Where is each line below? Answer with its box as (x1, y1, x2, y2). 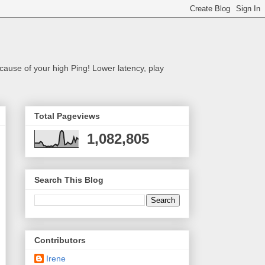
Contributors (34, 235, 86, 245)
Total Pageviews (34, 111, 100, 121)
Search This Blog (34, 174, 104, 185)
